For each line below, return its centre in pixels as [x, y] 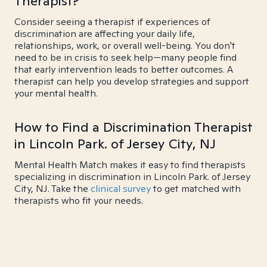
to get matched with [196, 189]
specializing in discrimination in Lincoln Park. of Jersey [132, 177]
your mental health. [56, 93]
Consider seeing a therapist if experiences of [112, 22]
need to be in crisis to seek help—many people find [125, 58]
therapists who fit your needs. [79, 201]
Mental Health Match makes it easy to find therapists [130, 165]
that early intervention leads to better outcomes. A [124, 69]
